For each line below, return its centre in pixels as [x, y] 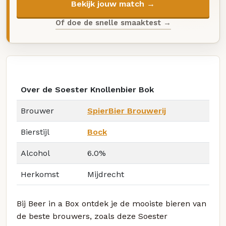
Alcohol [35, 153]
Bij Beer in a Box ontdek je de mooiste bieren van [111, 204]
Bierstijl [35, 132]
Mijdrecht [106, 175]
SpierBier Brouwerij [127, 111]
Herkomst [40, 175]
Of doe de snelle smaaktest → [113, 22]
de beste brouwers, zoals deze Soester [92, 216]
